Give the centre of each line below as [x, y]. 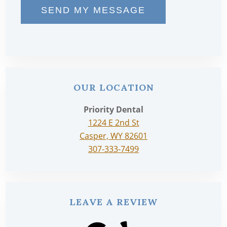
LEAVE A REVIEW [113, 202]
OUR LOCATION [113, 88]
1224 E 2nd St [113, 123]
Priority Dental [113, 110]
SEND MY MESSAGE [93, 10]
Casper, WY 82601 [113, 136]
